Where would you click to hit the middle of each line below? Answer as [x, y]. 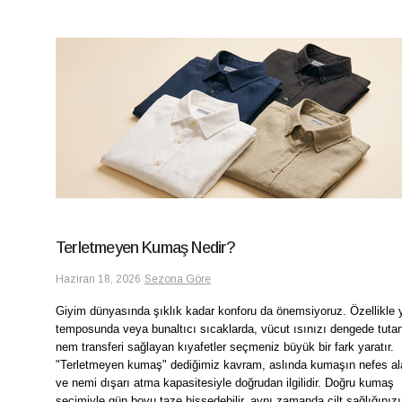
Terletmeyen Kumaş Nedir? [146, 247]
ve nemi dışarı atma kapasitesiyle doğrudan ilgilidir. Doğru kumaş [225, 382]
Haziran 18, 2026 [98, 279]
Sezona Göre [178, 279]
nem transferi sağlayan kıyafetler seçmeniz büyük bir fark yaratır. [225, 346]
